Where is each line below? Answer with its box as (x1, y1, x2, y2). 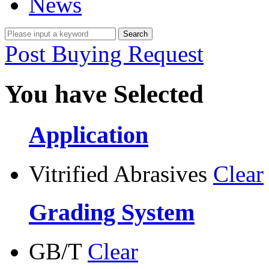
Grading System (29, 199, 195, 226)
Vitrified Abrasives (29, 160, 207, 187)
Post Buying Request (5, 41, 204, 67)
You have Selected (5, 79, 204, 108)
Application (29, 121, 148, 148)
